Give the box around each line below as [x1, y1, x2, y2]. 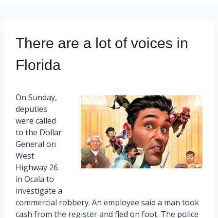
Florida [16, 56, 61, 73]
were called [16, 115, 56, 126]
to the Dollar [16, 127, 62, 138]
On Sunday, [16, 91, 57, 103]
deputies [16, 103, 47, 114]
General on [16, 138, 56, 149]
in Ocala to [16, 173, 54, 184]
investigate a [16, 185, 62, 196]
